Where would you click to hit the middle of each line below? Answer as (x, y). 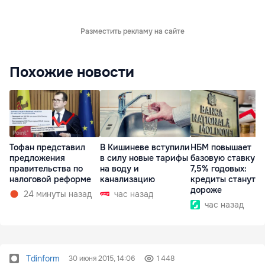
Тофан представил (47, 148)
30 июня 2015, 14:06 (102, 258)
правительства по (46, 169)
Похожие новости (72, 72)
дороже (206, 190)
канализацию (127, 180)
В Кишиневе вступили (145, 148)
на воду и (119, 169)
